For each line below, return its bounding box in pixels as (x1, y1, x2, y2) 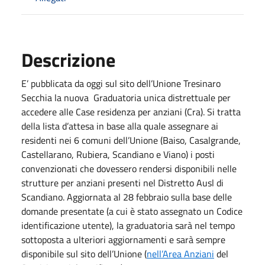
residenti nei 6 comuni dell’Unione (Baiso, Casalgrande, (21, 133, 241, 148)
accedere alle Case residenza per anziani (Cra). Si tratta (21, 105, 241, 119)
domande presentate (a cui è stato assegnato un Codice (21, 204, 243, 219)
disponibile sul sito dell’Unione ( (21, 247, 147, 261)
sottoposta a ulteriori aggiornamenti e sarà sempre (21, 232, 225, 247)
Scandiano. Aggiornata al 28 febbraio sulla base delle (21, 190, 232, 205)
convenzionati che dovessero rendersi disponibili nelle (21, 161, 237, 176)
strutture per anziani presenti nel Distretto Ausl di (21, 176, 224, 190)
